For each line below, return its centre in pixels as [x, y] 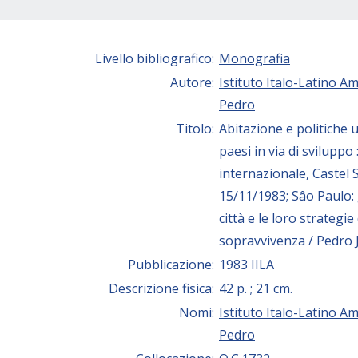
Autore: [194, 83]
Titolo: [197, 129]
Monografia [255, 59]
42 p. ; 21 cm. [256, 289]
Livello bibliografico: [156, 59]
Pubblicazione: [173, 265]
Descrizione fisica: [163, 289]
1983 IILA [247, 265]
